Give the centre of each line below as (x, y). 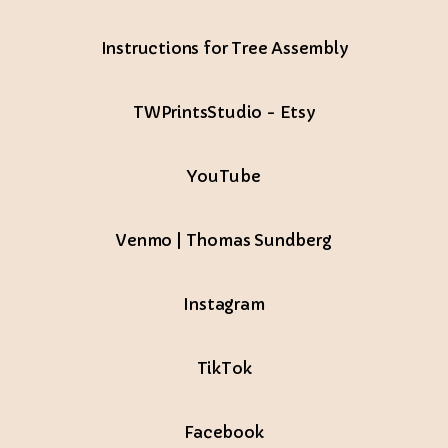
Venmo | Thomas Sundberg (224, 239)
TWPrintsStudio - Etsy (224, 111)
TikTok (224, 367)
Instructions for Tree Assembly (224, 47)
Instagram (224, 303)
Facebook (224, 431)
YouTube (224, 175)
